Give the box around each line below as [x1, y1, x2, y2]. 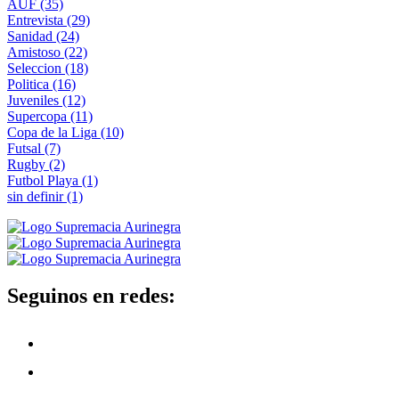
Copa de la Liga [7, 124, 101, 140]
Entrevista [7, 12, 67, 28]
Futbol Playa [7, 172, 82, 188]
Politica [7, 76, 53, 92]
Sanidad [7, 28, 56, 44]
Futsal [7, 140, 45, 156]
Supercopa [7, 108, 70, 124]
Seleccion [7, 60, 65, 76]
